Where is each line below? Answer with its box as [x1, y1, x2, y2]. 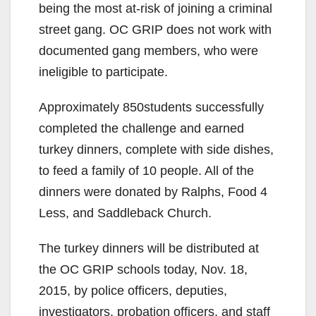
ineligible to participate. [39, 64, 168, 79]
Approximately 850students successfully [39, 99, 264, 114]
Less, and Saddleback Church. [39, 205, 212, 220]
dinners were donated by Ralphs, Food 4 [39, 184, 267, 199]
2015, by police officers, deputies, [39, 283, 227, 298]
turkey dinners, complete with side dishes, [39, 142, 274, 157]
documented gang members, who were [39, 43, 258, 58]
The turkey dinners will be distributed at [39, 241, 259, 255]
